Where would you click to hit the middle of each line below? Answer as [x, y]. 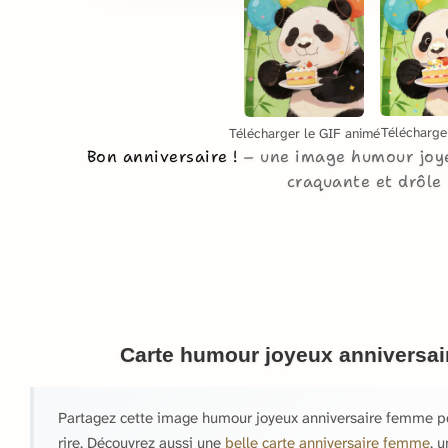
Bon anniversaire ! [165, 157]
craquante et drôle [364, 182]
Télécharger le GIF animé [304, 134]
